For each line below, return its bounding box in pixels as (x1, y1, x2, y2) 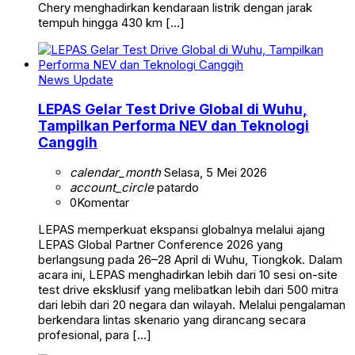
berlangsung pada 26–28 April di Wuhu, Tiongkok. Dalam (38, 251, 342, 267)
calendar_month (70, 164, 161, 180)
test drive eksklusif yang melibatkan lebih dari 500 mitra (38, 281, 338, 297)
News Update (38, 71, 113, 87)
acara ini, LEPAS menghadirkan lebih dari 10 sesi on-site (38, 266, 338, 282)
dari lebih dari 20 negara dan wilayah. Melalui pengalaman (38, 296, 345, 312)
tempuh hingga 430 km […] (38, 14, 185, 30)
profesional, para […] (38, 326, 151, 342)
